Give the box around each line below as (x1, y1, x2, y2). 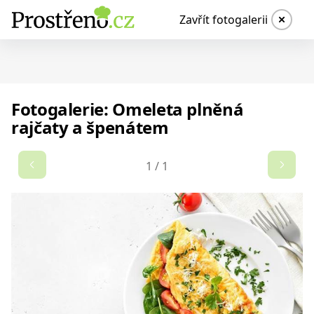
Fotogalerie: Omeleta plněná (11, 97, 244, 121)
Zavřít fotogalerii (179, 11, 268, 27)
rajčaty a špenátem (11, 116, 169, 139)
